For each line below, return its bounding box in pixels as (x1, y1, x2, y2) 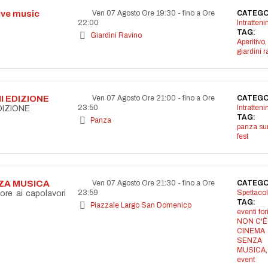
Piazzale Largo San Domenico (90, 201, 191, 209)
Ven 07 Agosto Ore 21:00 (90, 94, 178, 102)
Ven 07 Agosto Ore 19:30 (90, 9, 178, 17)
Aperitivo (236, 38, 265, 46)
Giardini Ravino (90, 31, 142, 39)
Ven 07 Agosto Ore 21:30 (90, 179, 178, 187)
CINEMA (236, 227, 265, 235)
